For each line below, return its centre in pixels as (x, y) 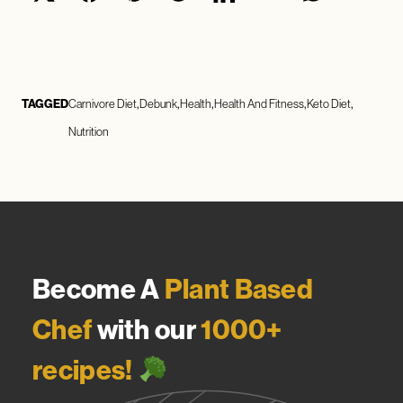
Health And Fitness (259, 103)
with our (147, 330)
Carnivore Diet (103, 103)
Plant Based (239, 289)
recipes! (83, 370)
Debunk (158, 103)
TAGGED (45, 103)
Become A (99, 289)
